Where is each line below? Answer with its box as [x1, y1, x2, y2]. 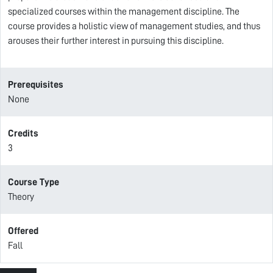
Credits [8, 129, 38, 138]
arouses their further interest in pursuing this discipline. [8, 36, 224, 46]
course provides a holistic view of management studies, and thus [8, 21, 260, 31]
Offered [8, 226, 38, 236]
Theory [8, 192, 34, 202]
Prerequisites [8, 80, 63, 90]
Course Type [8, 177, 59, 187]
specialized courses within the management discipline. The [8, 7, 239, 16]
